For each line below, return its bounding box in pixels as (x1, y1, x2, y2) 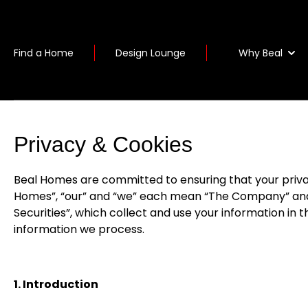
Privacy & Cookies (14, 132, 192, 157)
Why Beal (239, 45, 283, 60)
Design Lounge (115, 46, 186, 60)
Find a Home (14, 46, 74, 60)
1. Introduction (14, 276, 98, 292)
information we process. (14, 221, 144, 237)
